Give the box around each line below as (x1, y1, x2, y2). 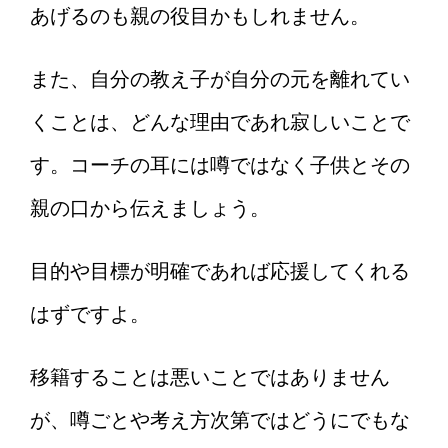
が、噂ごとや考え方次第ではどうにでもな (30, 409, 410, 432)
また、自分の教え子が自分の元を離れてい (30, 68, 410, 91)
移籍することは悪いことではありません (30, 366, 390, 389)
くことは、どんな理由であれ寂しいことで (30, 111, 410, 134)
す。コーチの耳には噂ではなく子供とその (30, 154, 410, 177)
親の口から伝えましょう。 (30, 197, 270, 220)
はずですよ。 (30, 303, 150, 326)
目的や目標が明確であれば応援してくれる (30, 260, 410, 283)
